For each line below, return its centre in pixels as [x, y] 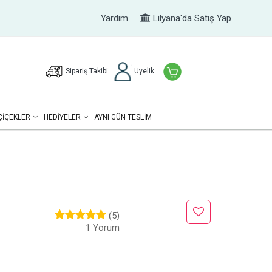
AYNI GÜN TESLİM [123, 117]
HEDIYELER [62, 117]
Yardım [114, 18]
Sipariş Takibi [87, 71]
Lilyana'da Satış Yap [191, 18]
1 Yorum [102, 228]
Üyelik [143, 71]
